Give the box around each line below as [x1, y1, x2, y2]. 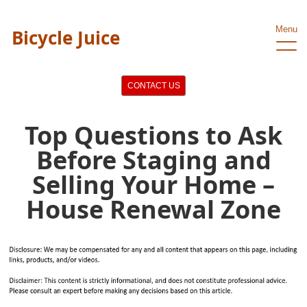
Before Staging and [36, 143, 271, 177]
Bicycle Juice [12, 25, 120, 50]
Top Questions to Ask [25, 119, 282, 152]
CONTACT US [127, 81, 180, 91]
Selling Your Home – [32, 168, 275, 201]
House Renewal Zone [26, 193, 281, 226]
